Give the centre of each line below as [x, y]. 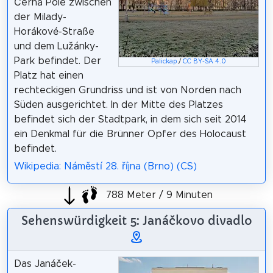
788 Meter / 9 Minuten [158, 195]
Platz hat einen [48, 76]
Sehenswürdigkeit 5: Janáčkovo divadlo [136, 221]
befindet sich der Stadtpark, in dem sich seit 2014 [130, 120]
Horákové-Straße [54, 32]
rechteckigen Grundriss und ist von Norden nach [127, 90]
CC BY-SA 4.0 [205, 61]
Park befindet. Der [57, 61]
